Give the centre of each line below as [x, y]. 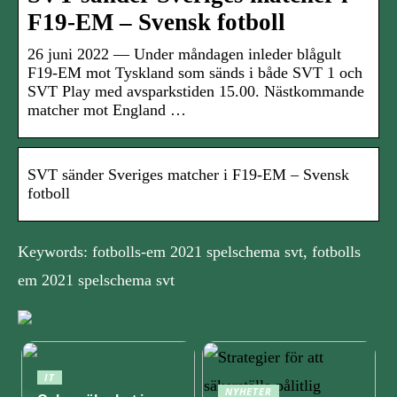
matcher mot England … [107, 110]
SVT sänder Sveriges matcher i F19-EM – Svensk [188, 175]
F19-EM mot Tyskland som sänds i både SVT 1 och [195, 73]
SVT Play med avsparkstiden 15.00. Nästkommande [196, 92]
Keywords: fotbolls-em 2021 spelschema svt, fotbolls [189, 252]
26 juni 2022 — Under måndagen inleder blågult [184, 54]
